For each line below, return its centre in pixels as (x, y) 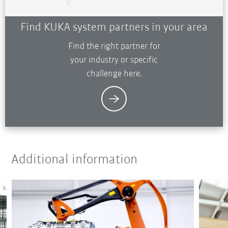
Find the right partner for (114, 47)
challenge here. (114, 74)
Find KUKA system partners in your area (114, 28)
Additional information (75, 160)
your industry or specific (114, 61)
